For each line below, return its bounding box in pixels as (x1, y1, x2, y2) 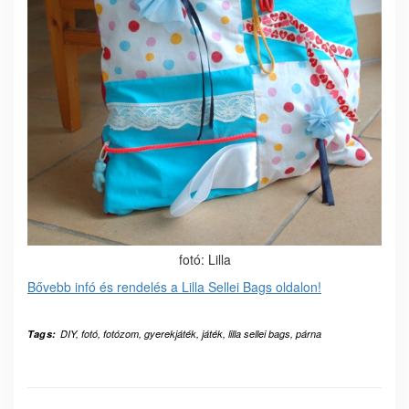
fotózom (102, 327, 139, 341)
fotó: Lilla (178, 250, 231, 269)
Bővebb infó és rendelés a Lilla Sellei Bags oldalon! (27, 278, 321, 297)
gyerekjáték (143, 327, 196, 341)
